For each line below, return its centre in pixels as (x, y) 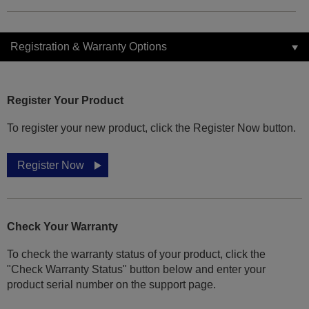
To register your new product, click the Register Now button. (151, 128)
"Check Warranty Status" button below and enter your (136, 270)
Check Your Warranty (62, 227)
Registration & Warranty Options (89, 47)
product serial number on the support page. (111, 285)
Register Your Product (65, 101)
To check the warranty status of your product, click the (136, 255)
